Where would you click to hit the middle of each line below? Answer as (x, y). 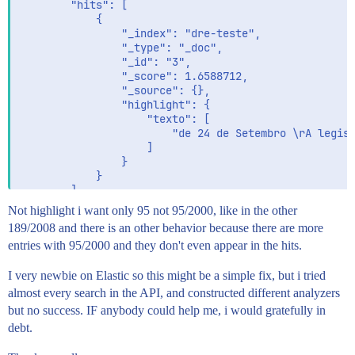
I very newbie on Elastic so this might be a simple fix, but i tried (167, 275)
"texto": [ (115, 119)
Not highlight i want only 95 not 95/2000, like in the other (153, 210)
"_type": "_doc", (121, 48)
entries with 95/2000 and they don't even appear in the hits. (155, 245)
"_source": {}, (115, 90)
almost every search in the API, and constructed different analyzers (174, 293)
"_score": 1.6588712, (134, 76)
